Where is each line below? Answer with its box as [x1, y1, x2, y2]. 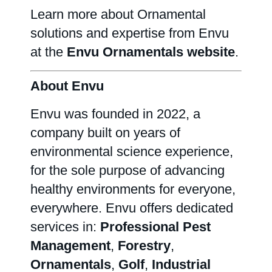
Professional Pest [100, 219, 211, 234]
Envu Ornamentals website [67, 44, 235, 59]
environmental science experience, [30, 144, 233, 159]
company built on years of [30, 125, 180, 140]
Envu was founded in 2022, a [30, 106, 200, 121]
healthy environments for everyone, [30, 182, 236, 197]
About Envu [30, 78, 104, 93]
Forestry [118, 238, 171, 253]
